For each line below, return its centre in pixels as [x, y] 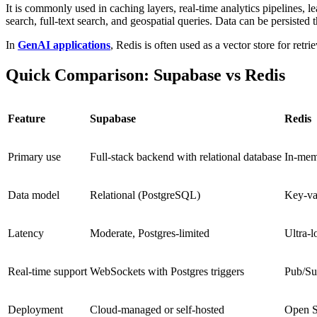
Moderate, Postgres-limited [150, 233]
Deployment [35, 309]
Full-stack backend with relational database [186, 156]
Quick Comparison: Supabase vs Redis [145, 75]
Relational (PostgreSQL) [145, 195]
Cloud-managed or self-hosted [157, 309]
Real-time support [47, 271]
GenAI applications [64, 45]
